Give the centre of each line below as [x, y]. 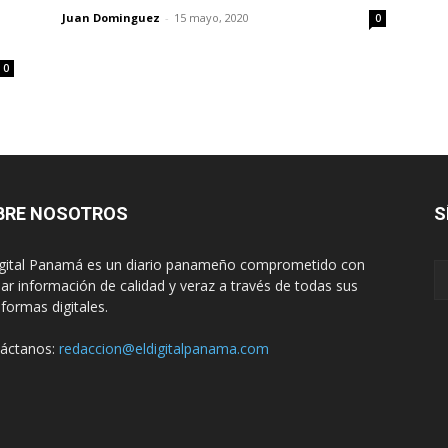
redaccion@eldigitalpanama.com [164, 348]
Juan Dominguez [111, 17]
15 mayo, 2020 [211, 17]
